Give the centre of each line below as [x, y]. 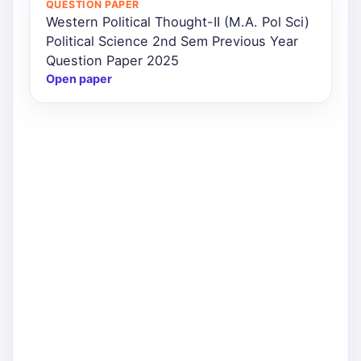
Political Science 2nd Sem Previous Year [172, 41]
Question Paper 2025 [112, 61]
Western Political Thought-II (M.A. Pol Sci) [178, 22]
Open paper [79, 79]
